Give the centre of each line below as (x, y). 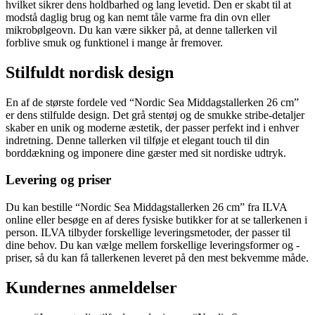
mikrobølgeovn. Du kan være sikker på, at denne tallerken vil (141, 30)
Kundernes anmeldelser (91, 288)
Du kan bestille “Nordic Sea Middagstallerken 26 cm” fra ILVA (146, 207)
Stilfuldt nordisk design (90, 72)
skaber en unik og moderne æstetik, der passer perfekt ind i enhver (152, 127)
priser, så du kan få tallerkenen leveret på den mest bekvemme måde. (157, 258)
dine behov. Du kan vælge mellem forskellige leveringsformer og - (153, 245)
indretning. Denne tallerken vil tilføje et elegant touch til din (137, 140)
